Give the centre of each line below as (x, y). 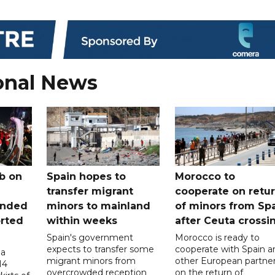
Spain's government (90, 238)
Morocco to (205, 177)
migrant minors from (91, 261)
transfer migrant (90, 192)
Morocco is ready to (217, 238)
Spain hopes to (87, 177)
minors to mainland (99, 206)
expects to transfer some (101, 250)
